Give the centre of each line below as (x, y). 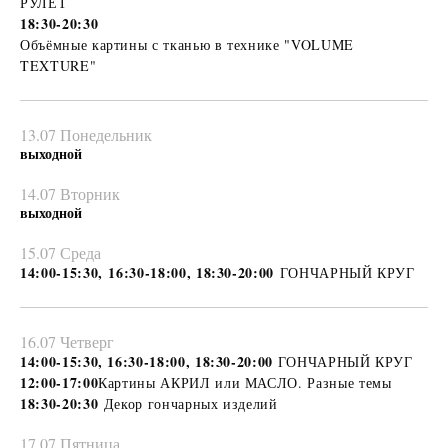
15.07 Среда (60, 252)
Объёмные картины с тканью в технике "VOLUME (187, 44)
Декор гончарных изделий (193, 403)
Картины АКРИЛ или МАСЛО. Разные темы (245, 382)
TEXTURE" (58, 65)
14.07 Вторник (70, 193)
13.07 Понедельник (86, 134)
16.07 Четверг (67, 341)
